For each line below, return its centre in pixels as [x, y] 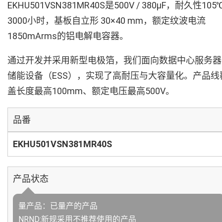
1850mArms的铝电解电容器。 [68, 36]
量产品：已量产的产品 [58, 206]
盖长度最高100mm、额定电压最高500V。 [91, 91]
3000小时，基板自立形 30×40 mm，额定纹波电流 [107, 21]
